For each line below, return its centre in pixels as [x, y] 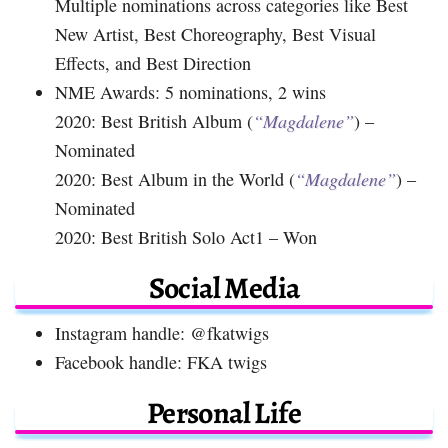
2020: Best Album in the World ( [175, 178]
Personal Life [224, 412]
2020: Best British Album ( [154, 120]
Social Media [224, 287]
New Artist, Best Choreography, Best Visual [215, 33]
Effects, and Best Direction [153, 62]
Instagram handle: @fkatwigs [162, 332]
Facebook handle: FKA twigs [161, 361]
